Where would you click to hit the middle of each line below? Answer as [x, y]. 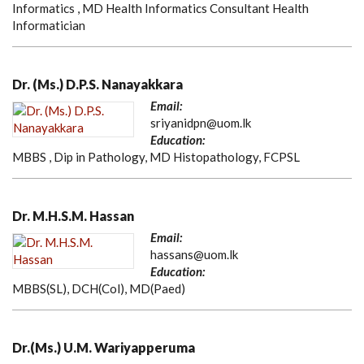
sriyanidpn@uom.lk [201, 123]
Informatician [49, 26]
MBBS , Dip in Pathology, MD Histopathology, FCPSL [156, 157]
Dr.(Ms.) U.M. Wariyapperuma [104, 348]
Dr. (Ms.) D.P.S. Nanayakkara [97, 84]
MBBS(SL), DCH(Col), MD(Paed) [99, 289]
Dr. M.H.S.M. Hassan [73, 216]
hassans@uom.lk [194, 255]
